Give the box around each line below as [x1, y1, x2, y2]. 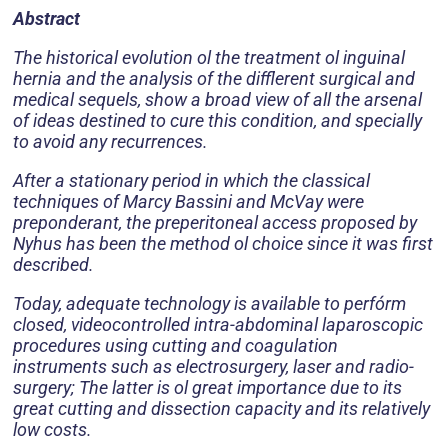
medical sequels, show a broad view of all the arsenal [13, 89, 422, 110]
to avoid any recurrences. [13, 131, 208, 152]
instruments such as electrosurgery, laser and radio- [13, 356, 414, 377]
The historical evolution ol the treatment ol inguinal [13, 47, 405, 68]
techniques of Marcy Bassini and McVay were [13, 191, 364, 212]
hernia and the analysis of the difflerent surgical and [13, 68, 415, 89]
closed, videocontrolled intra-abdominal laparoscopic [13, 314, 423, 335]
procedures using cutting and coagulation [13, 335, 338, 356]
